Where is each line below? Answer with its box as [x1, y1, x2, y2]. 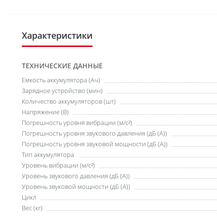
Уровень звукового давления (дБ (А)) [22, 171, 130, 180]
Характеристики [22, 30, 93, 41]
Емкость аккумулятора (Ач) [22, 76, 100, 84]
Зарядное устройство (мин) [22, 86, 103, 95]
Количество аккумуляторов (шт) [22, 97, 116, 106]
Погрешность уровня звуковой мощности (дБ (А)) [22, 139, 168, 148]
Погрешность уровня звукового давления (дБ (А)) [22, 129, 167, 138]
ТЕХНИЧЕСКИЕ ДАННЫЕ [22, 61, 103, 70]
